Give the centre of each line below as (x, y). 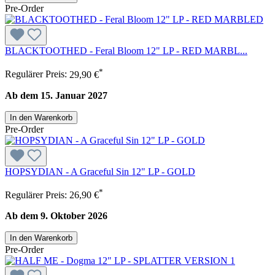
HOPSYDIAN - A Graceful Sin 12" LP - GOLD (100, 171)
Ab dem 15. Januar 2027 (56, 95)
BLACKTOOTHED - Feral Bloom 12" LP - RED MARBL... (126, 51)
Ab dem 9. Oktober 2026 (56, 215)
